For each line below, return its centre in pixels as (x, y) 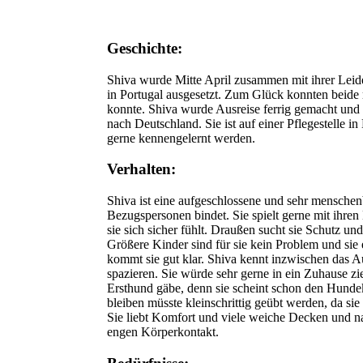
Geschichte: (145, 48)
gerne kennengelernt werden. (183, 138)
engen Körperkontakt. (164, 332)
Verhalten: (143, 169)
